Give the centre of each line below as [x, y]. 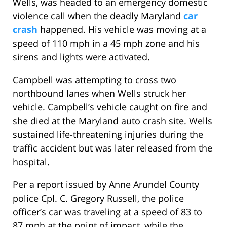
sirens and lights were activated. [81, 57]
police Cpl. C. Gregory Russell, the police [98, 198]
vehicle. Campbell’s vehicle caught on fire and [110, 107]
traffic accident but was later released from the [112, 148]
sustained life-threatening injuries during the [108, 135]
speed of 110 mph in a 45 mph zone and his [106, 43]
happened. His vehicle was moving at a [123, 30]
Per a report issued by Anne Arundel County [106, 185]
